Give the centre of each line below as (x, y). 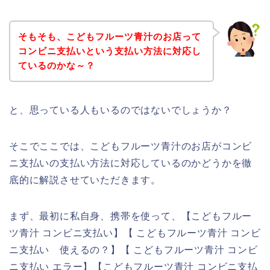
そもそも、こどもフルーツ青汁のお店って (109, 36)
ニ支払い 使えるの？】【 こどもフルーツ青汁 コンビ (133, 250)
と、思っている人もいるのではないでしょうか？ (121, 110)
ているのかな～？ (56, 65)
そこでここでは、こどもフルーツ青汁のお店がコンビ (131, 146)
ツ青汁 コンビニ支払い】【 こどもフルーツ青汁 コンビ (135, 233)
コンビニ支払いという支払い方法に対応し (109, 51)
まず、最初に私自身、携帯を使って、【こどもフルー (131, 216)
